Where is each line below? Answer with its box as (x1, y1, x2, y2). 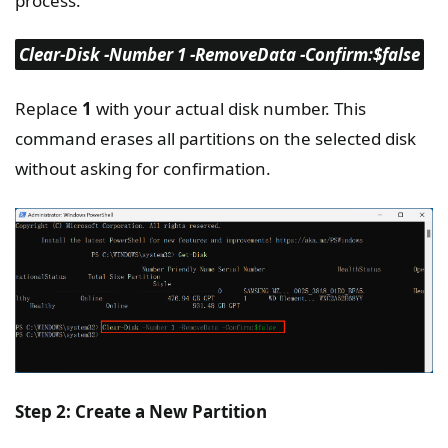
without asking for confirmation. (15, 157, 271, 181)
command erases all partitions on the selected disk (15, 127, 416, 151)
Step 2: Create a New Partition (15, 399, 267, 423)
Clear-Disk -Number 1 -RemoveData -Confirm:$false (19, 43, 420, 67)
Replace (15, 97, 82, 121)
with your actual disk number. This (92, 97, 366, 121)
